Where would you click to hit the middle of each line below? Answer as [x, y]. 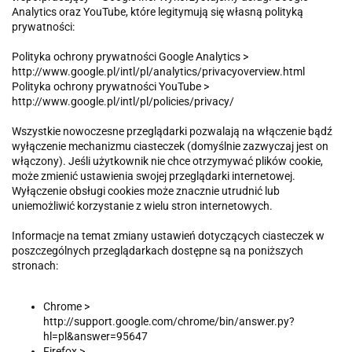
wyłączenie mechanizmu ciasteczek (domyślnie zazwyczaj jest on [170, 147]
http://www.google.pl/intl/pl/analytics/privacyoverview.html [159, 72]
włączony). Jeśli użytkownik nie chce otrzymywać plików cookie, [167, 161]
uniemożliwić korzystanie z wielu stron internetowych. [143, 206]
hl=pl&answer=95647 [95, 337]
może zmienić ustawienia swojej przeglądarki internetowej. [155, 176]
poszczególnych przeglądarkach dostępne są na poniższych [158, 251]
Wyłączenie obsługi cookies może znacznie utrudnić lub [146, 191]
